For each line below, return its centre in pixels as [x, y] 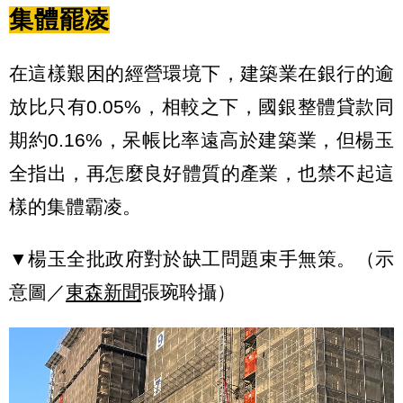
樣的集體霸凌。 [75, 207]
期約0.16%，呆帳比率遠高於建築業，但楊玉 [201, 140]
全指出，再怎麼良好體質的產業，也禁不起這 [201, 174]
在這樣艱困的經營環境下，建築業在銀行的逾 [201, 74]
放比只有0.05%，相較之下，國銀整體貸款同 [201, 107]
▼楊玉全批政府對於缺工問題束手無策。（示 [201, 259]
